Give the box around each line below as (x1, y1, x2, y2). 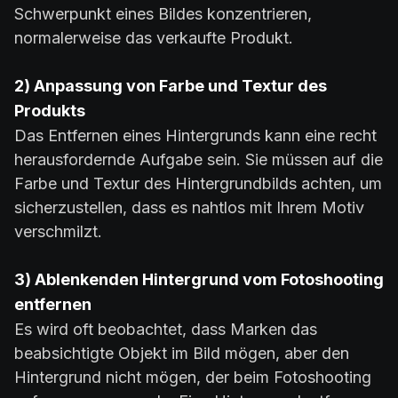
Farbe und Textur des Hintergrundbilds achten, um (14, 173, 382, 193)
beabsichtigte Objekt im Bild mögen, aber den (14, 343, 349, 362)
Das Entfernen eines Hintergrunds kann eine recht (14, 125, 377, 145)
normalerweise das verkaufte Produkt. (14, 28, 293, 47)
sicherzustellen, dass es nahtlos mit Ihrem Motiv (14, 197, 364, 217)
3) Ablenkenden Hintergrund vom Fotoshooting (14, 269, 384, 289)
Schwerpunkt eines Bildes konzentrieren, (14, 4, 312, 23)
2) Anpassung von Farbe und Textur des (14, 76, 327, 95)
